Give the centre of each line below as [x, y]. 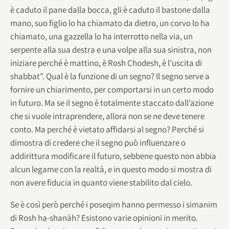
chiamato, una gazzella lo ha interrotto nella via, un [101, 36]
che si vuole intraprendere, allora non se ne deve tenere [107, 116]
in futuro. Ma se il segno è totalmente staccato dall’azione [112, 102]
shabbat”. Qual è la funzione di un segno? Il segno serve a [110, 76]
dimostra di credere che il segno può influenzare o [98, 142]
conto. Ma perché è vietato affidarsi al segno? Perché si [107, 129]
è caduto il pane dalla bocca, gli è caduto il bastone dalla [110, 9]
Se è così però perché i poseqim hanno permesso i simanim [114, 204]
